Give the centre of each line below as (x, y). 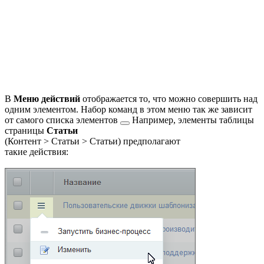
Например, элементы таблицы (192, 120)
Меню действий (47, 99)
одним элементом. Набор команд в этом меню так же (113, 110)
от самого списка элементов (61, 120)
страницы (26, 131)
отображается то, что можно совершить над (169, 99)
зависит (237, 110)
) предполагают (149, 141)
